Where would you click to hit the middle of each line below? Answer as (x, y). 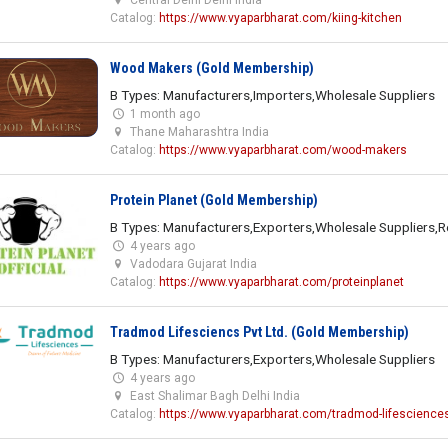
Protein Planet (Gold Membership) (213, 199)
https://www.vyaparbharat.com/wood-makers (282, 149)
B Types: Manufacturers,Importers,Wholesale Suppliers (272, 94)
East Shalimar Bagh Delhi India (214, 395)
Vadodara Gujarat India (193, 263)
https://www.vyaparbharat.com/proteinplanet (281, 281)
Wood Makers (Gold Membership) (211, 67)
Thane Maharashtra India (199, 131)
